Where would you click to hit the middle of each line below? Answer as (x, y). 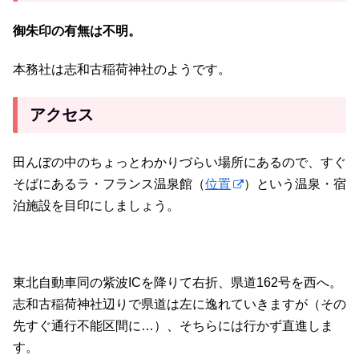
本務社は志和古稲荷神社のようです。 (122, 69)
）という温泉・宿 (295, 184)
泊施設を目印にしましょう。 (96, 206)
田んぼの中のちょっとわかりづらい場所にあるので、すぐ (179, 163)
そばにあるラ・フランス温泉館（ (109, 184)
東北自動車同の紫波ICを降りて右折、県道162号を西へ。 (177, 282)
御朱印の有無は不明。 (77, 31)
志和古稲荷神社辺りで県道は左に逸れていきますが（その (179, 304)
